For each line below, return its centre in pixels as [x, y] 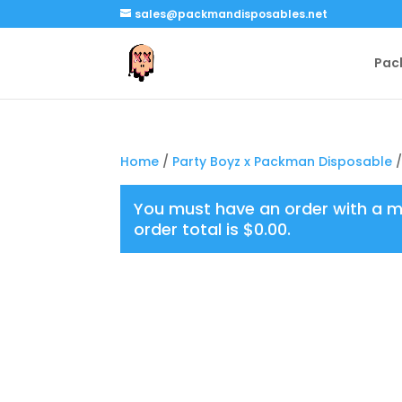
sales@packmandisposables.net [232, 14]
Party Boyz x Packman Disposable [283, 162]
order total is [189, 229]
